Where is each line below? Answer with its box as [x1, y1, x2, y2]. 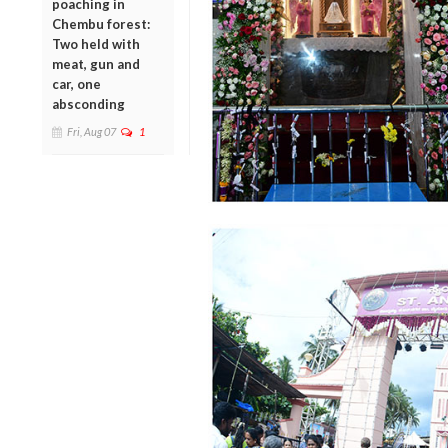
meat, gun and [52, 55, 140, 72]
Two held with [52, 35, 140, 52]
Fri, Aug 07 [67, 124, 116, 138]
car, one [52, 75, 101, 92]
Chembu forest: [52, 15, 150, 32]
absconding [52, 95, 125, 112]
